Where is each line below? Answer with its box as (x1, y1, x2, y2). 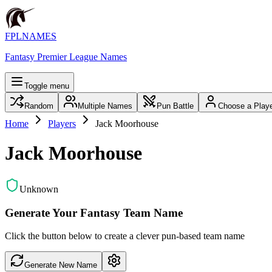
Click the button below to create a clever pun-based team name (5, 231, 245, 242)
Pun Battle (157, 101, 194, 110)
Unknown (19, 183, 58, 194)
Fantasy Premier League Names (5, 52, 127, 62)
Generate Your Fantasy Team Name (5, 206, 183, 219)
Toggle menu (24, 81, 69, 90)
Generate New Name (24, 260, 97, 270)
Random (24, 101, 53, 110)
